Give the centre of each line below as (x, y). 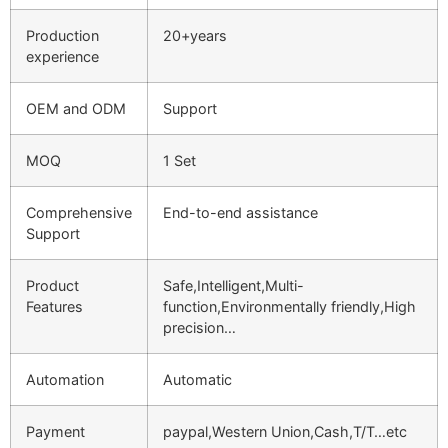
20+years (195, 36)
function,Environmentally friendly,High (289, 307)
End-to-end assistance (240, 213)
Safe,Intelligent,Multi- (233, 286)
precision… (199, 328)
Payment (55, 432)
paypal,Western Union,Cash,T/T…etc (285, 432)
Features (54, 307)
